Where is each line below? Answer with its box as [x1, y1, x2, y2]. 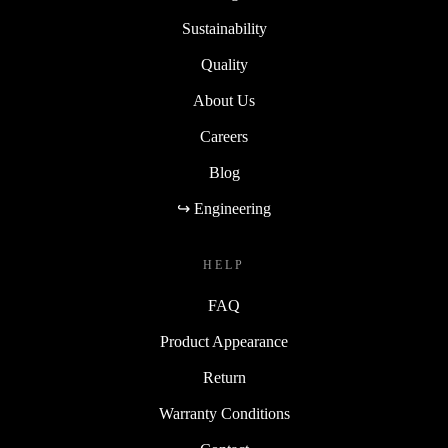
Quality [200, 56, 248, 74]
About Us [193, 92, 255, 110]
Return [202, 369, 246, 387]
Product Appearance [160, 333, 288, 351]
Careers [200, 128, 248, 146]
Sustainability [181, 20, 267, 38]
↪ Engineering [177, 200, 271, 218]
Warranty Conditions [158, 405, 290, 423]
